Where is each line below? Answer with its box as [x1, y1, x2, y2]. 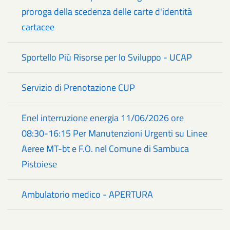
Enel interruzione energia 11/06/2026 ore [22, 110, 184, 125]
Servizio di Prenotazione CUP [22, 80, 135, 94]
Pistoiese [22, 157, 57, 171]
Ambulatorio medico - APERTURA [22, 187, 153, 201]
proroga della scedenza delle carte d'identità [22, 4, 192, 18]
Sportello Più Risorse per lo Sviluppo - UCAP [22, 50, 192, 64]
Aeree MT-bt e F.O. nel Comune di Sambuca [22, 141, 189, 156]
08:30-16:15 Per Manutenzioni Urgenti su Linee [22, 126, 207, 140]
